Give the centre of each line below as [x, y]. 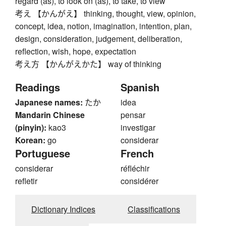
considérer [139, 181]
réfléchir [135, 168]
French [137, 153]
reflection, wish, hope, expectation [76, 51]
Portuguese [43, 153]
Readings [38, 87]
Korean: [30, 140]
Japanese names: [49, 102]
